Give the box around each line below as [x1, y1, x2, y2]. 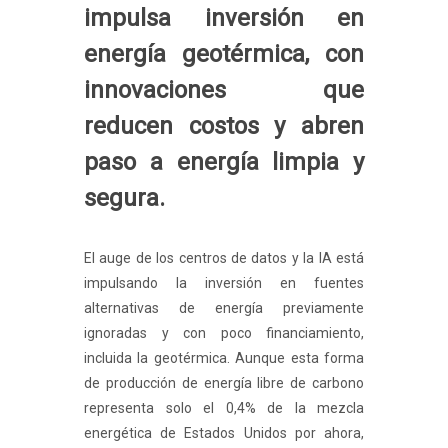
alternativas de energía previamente [84, 299, 364, 316]
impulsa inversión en [84, 3, 364, 32]
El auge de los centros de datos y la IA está [84, 249, 364, 266]
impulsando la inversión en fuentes [84, 274, 364, 291]
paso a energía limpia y [84, 147, 364, 176]
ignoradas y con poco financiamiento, [84, 324, 364, 341]
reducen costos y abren [84, 111, 364, 140]
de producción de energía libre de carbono [84, 374, 364, 391]
